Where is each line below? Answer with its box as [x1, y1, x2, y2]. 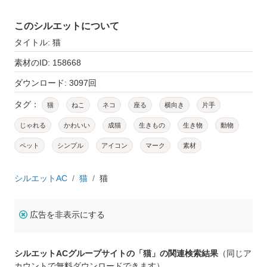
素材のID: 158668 [14, 57, 81, 67]
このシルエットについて [14, 20, 119, 31]
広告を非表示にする [30, 209, 105, 219]
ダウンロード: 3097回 [14, 77, 97, 88]
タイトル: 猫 [14, 37, 61, 47]
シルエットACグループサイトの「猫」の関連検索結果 [14, 248, 218, 258]
